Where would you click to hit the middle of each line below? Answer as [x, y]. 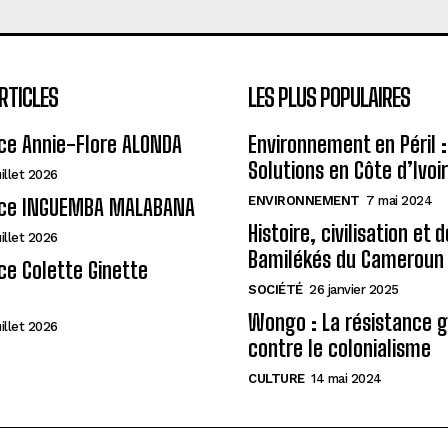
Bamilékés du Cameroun [346, 259]
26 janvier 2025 [354, 289]
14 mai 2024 [346, 378]
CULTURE [276, 378]
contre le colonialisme [339, 348]
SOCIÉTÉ [275, 289]
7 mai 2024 [399, 200]
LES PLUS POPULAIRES [329, 97]
